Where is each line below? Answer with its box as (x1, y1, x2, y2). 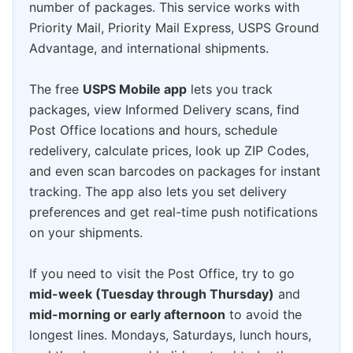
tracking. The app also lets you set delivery (29, 183, 287, 199)
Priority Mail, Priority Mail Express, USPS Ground (29, 19, 319, 35)
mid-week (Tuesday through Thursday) (29, 285, 274, 302)
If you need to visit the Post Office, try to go (29, 265, 295, 281)
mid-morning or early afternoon (29, 306, 225, 322)
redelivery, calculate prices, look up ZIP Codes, (29, 142, 309, 158)
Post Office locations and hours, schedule (29, 121, 277, 138)
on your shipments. (29, 224, 143, 240)
